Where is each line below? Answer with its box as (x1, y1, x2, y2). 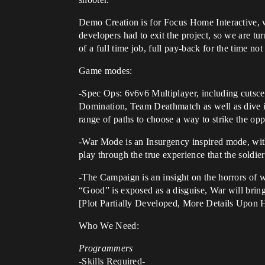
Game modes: (79, 66, 132, 76)
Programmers (79, 243, 133, 253)
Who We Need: (79, 221, 139, 231)
